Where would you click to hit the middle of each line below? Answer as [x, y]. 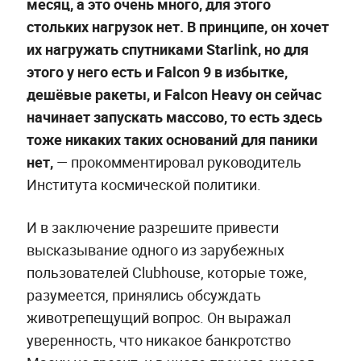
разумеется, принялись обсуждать [143, 295]
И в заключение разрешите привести [152, 227]
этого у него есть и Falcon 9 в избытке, [157, 71]
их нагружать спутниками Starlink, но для [167, 49]
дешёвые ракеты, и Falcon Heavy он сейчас [174, 94]
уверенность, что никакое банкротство [158, 340]
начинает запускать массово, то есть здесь [174, 116]
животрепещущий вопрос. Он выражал [158, 317]
